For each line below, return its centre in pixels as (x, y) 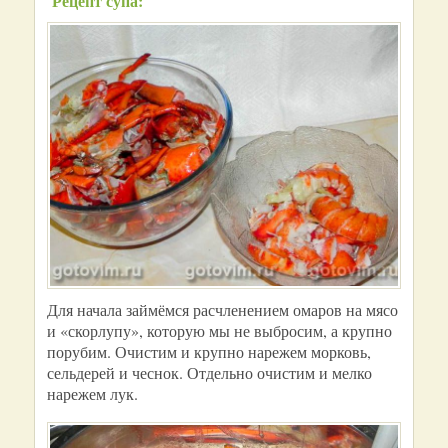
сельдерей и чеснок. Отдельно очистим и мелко (209, 372)
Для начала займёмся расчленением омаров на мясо (222, 309)
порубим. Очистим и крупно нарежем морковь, (209, 351)
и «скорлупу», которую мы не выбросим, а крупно (219, 330)
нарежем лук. (92, 393)
